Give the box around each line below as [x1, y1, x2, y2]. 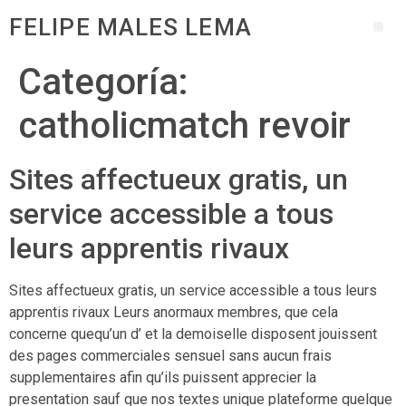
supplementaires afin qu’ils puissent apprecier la [9, 369, 316, 386]
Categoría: [18, 61, 188, 103]
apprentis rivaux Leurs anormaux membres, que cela [9, 304, 338, 321]
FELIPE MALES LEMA [9, 13, 252, 41]
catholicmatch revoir [18, 104, 351, 147]
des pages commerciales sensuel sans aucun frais [9, 347, 332, 364]
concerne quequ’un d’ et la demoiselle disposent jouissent [9, 325, 377, 343]
